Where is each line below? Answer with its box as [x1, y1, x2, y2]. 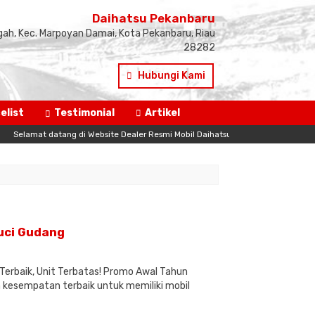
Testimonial [54, 107, 115, 119]
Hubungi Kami [136, 70, 205, 82]
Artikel [145, 107, 180, 119]
